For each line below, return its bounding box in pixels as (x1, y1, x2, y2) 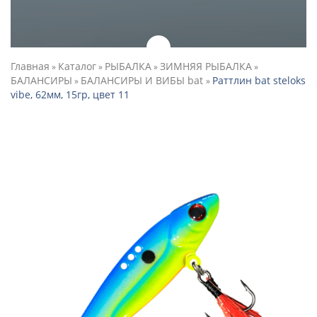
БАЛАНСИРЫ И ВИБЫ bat (81, 74, 206, 87)
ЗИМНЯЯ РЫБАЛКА (160, 59, 252, 73)
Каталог (58, 59, 96, 73)
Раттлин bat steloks (212, 74, 306, 87)
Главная (11, 59, 50, 73)
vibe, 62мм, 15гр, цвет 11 (11, 88, 129, 101)
